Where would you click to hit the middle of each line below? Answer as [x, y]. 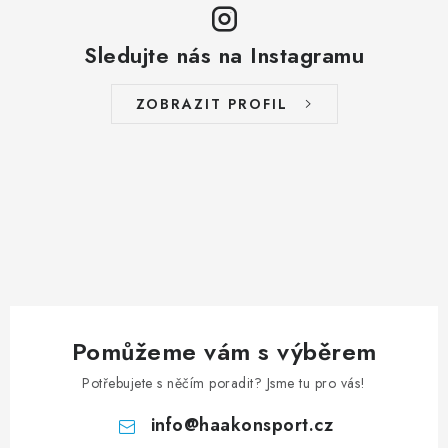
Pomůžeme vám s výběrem [224, 351]
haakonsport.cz [266, 424]
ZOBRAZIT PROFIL [211, 103]
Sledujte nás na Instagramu [224, 54]
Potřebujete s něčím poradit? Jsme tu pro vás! [224, 382]
